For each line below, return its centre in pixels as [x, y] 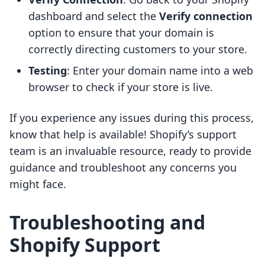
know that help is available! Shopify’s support [123, 135]
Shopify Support [85, 245]
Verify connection [206, 16]
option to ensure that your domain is [121, 33]
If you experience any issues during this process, [132, 118]
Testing [48, 71]
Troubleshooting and [107, 222]
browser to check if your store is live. [121, 87]
